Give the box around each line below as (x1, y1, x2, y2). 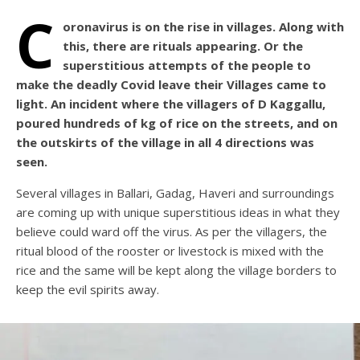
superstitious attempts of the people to (63, 57, 311, 74)
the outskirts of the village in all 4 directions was (16, 134, 314, 151)
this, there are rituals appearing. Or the (63, 38, 303, 55)
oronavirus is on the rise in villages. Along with (63, 18, 344, 35)
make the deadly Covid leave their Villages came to (16, 76, 326, 93)
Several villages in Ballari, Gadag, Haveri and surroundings (16, 185, 334, 202)
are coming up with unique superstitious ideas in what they (16, 204, 340, 221)
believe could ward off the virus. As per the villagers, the (16, 223, 327, 240)
